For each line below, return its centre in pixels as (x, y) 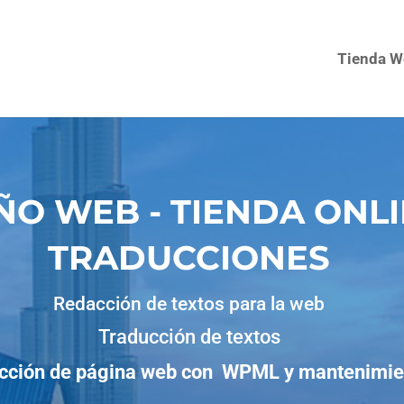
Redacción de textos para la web (189, 304)
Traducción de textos (189, 337)
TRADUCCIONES (189, 257)
